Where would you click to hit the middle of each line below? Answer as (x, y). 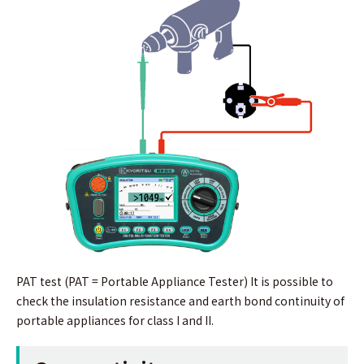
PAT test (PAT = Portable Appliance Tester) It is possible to (175, 282)
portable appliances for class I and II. (115, 321)
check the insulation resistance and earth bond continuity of (180, 301)
